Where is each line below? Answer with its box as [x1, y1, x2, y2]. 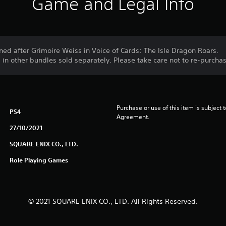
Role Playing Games [9, 156, 68, 164]
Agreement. [116, 112, 149, 121]
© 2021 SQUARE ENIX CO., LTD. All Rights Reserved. [28, 197, 198, 206]
